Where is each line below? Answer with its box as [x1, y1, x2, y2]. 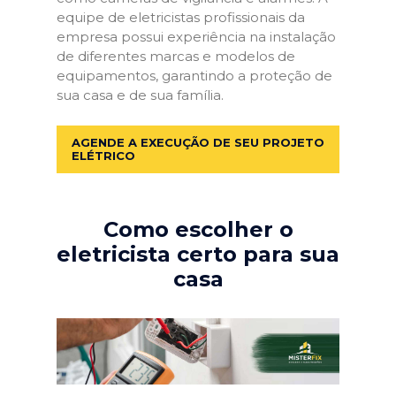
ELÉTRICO [72, 148, 135, 163]
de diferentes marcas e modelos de [57, 48, 295, 65]
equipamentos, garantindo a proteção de [57, 67, 332, 84]
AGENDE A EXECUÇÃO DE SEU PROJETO [72, 134, 324, 149]
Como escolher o [103, 216, 293, 242]
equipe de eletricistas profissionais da [57, 9, 305, 26]
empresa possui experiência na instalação [57, 28, 336, 45]
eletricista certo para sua [57, 240, 339, 267]
